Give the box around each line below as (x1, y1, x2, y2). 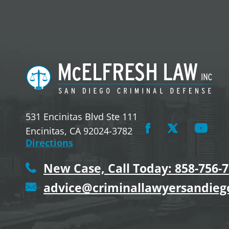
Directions (26, 136, 73, 149)
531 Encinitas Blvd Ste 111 (26, 110, 138, 123)
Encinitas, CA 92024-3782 (26, 125, 132, 137)
